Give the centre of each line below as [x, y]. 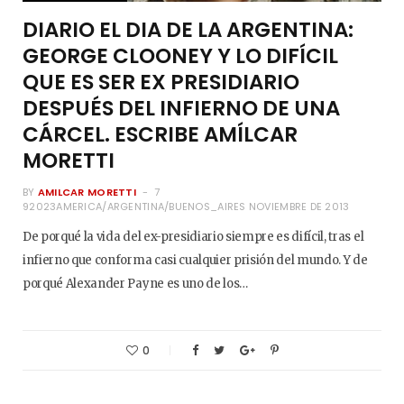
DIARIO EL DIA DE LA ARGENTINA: [188, 29]
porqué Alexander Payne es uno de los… [135, 283]
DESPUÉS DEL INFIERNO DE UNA [181, 108]
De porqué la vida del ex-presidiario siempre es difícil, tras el [193, 236]
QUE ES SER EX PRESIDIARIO [161, 82]
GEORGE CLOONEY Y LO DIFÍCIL [180, 55]
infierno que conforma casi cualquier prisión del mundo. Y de [195, 260]
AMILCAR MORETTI [87, 192]
